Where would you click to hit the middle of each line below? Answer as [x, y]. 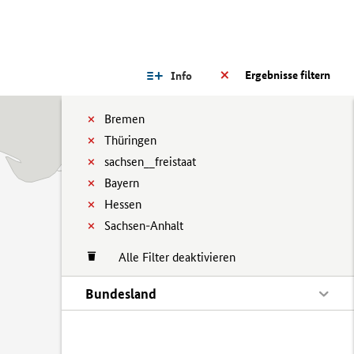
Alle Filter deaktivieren [169, 257]
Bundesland [121, 294]
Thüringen [130, 140]
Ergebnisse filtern [288, 75]
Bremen [124, 119]
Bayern [122, 183]
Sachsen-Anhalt [144, 226]
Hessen [123, 204]
